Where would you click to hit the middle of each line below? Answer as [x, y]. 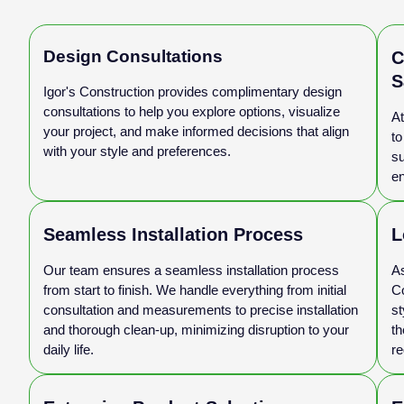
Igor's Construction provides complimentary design [193, 91]
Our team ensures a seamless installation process [191, 270]
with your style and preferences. [137, 151]
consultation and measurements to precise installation [201, 309]
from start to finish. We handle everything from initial [195, 289]
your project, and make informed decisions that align [196, 131]
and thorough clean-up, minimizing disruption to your [196, 329]
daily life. [69, 349]
